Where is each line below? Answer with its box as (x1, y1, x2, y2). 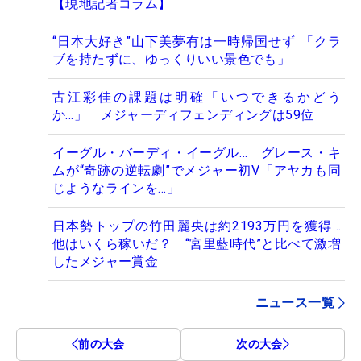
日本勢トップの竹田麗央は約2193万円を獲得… (52, 218, 341, 234)
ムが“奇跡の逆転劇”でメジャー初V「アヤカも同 (52, 162, 341, 178)
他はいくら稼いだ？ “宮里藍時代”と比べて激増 (52, 235, 341, 251)
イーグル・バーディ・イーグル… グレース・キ (52, 144, 341, 160)
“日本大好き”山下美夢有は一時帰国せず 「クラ (52, 33, 341, 49)
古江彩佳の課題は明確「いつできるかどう (52, 89, 341, 105)
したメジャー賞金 (52, 253, 159, 269)
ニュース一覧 (255, 294, 334, 310)
